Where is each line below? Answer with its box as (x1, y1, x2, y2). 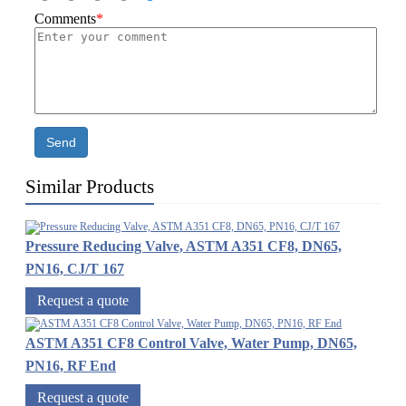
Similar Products (25, 176, 154, 198)
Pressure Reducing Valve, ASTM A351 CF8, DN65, (25, 238, 342, 255)
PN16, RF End (25, 358, 116, 374)
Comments (34, 11, 96, 27)
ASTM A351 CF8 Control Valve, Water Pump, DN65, (25, 335, 357, 352)
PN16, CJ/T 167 (25, 261, 124, 277)
